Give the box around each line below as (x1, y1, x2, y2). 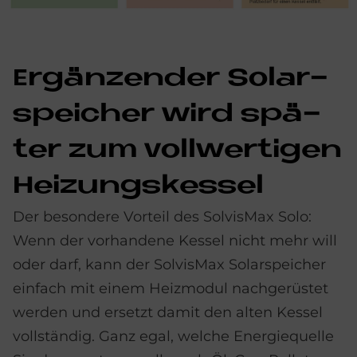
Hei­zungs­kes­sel (13, 174, 264, 200)
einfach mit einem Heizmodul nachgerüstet (13, 280, 328, 298)
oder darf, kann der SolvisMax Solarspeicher (13, 256, 326, 274)
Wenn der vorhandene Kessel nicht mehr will (13, 232, 337, 250)
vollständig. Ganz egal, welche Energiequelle (13, 328, 334, 346)
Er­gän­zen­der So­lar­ (13, 66, 328, 92)
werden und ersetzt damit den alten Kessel (13, 304, 323, 322)
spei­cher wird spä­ (13, 102, 321, 128)
